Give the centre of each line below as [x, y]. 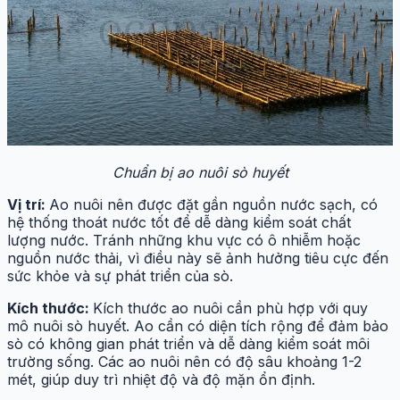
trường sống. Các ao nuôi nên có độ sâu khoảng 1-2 [184, 362]
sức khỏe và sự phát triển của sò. [120, 276]
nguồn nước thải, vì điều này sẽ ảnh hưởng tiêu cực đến [198, 258]
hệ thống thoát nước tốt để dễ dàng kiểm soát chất [179, 223]
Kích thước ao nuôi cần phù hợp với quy [230, 308]
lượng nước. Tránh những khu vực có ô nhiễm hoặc [184, 241]
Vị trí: [28, 205]
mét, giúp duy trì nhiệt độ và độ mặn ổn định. [161, 380]
